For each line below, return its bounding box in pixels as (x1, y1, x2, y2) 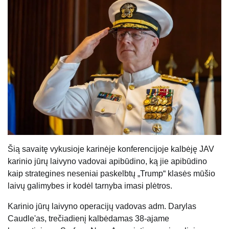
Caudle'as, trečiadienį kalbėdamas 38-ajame (8, 214, 169, 223)
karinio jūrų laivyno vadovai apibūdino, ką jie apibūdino (8, 156, 207, 166)
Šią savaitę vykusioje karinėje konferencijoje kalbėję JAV (8, 144, 214, 153)
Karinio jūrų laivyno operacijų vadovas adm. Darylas (8, 201, 196, 211)
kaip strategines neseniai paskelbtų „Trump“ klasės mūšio (8, 169, 215, 178)
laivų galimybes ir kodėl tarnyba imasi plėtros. (8, 181, 172, 190)
